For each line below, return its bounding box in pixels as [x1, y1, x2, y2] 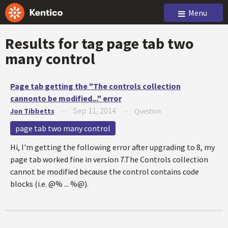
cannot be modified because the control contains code [10, 166, 199, 177]
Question [134, 106, 161, 116]
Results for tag [5, 34, 106, 53]
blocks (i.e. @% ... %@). [10, 179, 89, 189]
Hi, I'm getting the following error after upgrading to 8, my [10, 142, 215, 152]
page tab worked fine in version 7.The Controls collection [10, 154, 208, 164]
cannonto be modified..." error [10, 93, 122, 103]
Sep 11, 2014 [73, 105, 116, 116]
